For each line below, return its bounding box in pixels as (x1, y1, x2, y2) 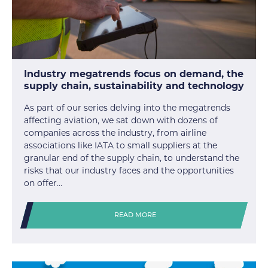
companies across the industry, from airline (24, 127, 206, 139)
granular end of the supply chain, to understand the (24, 153, 239, 164)
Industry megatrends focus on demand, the (24, 68, 243, 80)
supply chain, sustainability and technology (24, 80, 244, 92)
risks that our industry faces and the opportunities (24, 165, 234, 176)
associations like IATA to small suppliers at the (24, 140, 217, 151)
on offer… (24, 178, 62, 189)
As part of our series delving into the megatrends (24, 102, 230, 114)
